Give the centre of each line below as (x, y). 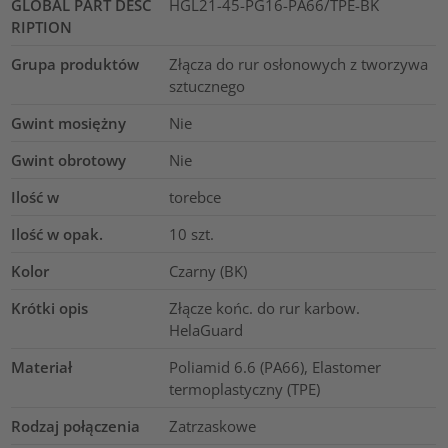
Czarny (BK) (207, 270)
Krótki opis (50, 307)
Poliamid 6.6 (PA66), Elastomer (274, 366)
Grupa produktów (75, 63)
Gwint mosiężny (69, 122)
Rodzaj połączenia (76, 425)
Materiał (42, 366)
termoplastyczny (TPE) (244, 388)
